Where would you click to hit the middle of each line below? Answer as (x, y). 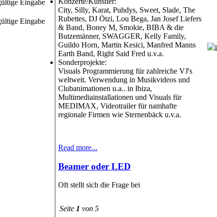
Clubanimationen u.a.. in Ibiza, (105, 88)
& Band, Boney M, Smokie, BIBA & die (121, 27)
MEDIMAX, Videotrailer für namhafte (117, 106)
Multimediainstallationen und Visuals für (120, 97)
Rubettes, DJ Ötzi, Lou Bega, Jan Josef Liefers (130, 18)
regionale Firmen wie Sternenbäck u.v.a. (120, 114)
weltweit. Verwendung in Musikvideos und (124, 79)
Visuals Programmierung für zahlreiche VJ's (125, 71)
